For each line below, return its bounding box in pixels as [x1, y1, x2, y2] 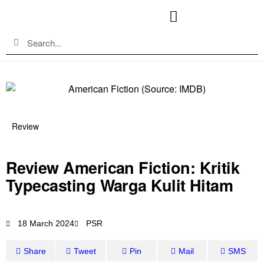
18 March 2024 [18, 219, 74, 229]
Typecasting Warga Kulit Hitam [6, 173, 233, 196]
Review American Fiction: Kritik [6, 156, 240, 179]
